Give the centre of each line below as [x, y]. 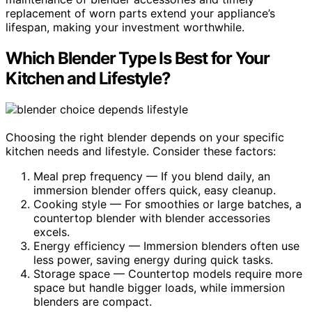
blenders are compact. [93, 301]
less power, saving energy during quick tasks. [153, 259]
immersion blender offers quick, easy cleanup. [155, 190]
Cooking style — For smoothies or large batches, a [167, 204]
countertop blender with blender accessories [152, 218]
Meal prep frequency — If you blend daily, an [152, 176]
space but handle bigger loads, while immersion [159, 287]
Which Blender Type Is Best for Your [138, 58]
